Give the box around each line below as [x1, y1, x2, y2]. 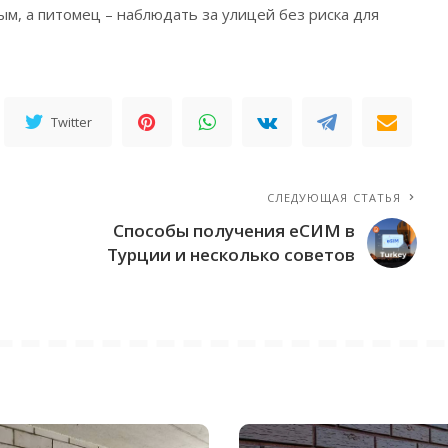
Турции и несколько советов [107, 242, 356, 266]
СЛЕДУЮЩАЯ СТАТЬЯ [266, 189, 402, 205]
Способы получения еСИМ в [113, 218, 356, 242]
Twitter [51, 112, 93, 131]
